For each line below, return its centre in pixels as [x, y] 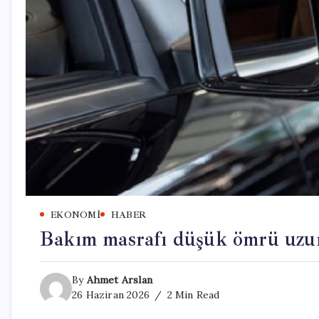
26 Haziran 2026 [111, 294]
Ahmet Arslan [120, 279]
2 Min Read [192, 294]
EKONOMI [75, 215]
